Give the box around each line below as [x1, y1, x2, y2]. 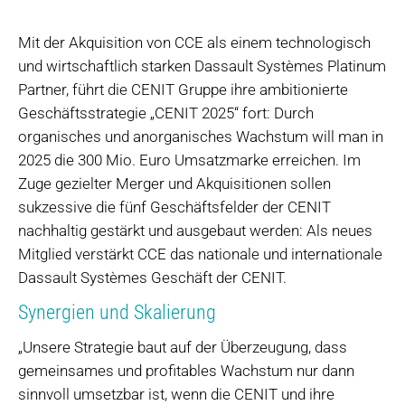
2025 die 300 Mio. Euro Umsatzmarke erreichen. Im [18, 151, 361, 170]
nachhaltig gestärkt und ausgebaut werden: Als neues [18, 221, 372, 240]
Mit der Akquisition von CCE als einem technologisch [18, 33, 371, 52]
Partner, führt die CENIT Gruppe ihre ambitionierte [18, 80, 348, 99]
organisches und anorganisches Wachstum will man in [18, 127, 383, 146]
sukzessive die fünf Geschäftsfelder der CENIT [18, 198, 331, 217]
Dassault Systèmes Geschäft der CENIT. [18, 268, 287, 287]
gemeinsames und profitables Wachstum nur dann [18, 361, 354, 380]
